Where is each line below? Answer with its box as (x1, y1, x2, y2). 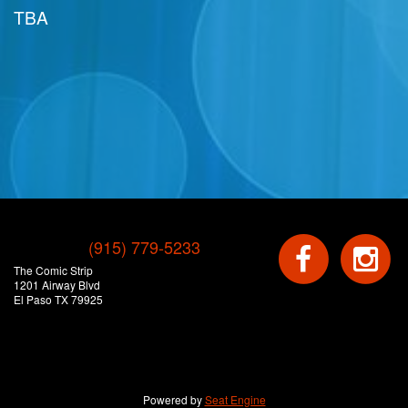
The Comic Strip (14, 262, 93, 279)
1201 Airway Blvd (14, 277, 100, 293)
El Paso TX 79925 (14, 291, 103, 308)
